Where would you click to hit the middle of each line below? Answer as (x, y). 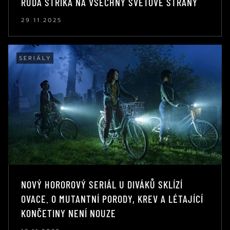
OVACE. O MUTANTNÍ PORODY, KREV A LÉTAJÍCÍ (112, 198)
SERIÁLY (35, 58)
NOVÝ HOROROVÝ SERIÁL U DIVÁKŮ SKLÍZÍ (102, 184)
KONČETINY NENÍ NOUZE (69, 213)
